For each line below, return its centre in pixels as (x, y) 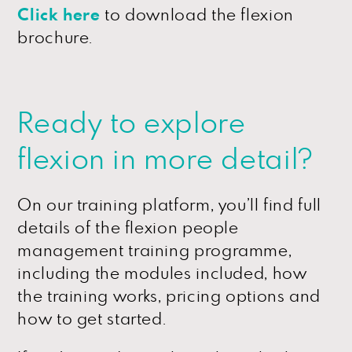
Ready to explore (132, 124)
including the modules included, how (162, 273)
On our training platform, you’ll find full (169, 205)
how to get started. (92, 319)
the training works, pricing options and (169, 296)
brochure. (55, 38)
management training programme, (155, 251)
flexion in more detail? (165, 160)
